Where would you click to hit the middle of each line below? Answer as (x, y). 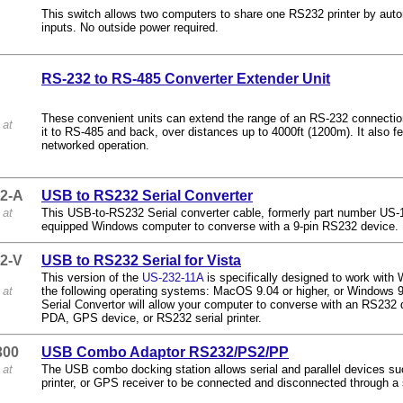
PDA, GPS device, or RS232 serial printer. (152, 318)
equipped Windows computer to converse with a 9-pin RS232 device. (220, 226)
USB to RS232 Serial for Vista (141, 260)
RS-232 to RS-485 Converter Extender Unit (186, 79)
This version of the (92, 278)
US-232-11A (173, 278)
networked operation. (95, 145)
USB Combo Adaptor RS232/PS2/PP (165, 352)
